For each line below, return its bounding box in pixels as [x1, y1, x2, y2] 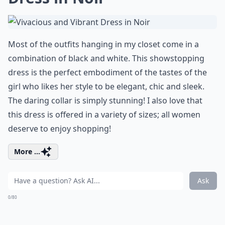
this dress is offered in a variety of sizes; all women [8, 109, 200, 120]
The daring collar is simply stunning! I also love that [8, 95, 202, 106]
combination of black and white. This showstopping [8, 53, 204, 64]
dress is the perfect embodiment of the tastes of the [8, 67, 207, 78]
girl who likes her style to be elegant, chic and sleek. [8, 81, 204, 92]
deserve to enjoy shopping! [8, 123, 111, 134]
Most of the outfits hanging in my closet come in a [8, 39, 199, 50]
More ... [14, 147, 40, 156]
